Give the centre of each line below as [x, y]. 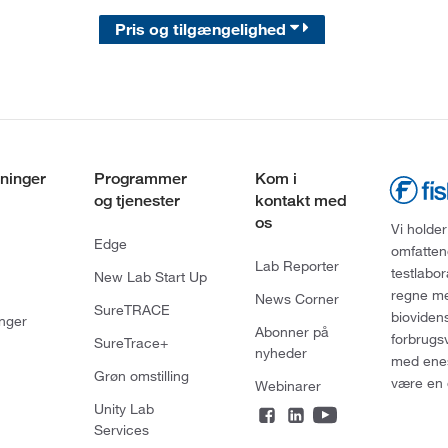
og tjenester [136, 201]
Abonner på [291, 332]
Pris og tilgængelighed [203, 29]
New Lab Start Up [150, 277]
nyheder [280, 353]
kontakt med [300, 201]
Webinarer [287, 386]
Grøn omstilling [141, 376]
